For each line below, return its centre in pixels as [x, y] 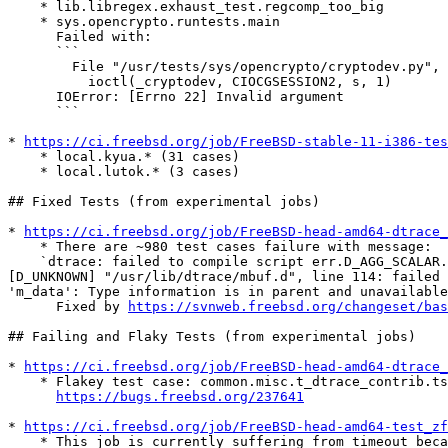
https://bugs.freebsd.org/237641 [180, 397]
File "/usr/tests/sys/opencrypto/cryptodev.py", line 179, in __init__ [40, 67]
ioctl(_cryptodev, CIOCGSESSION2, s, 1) [48, 82]
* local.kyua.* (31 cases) [24, 157]
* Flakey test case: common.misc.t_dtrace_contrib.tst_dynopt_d [24, 382]
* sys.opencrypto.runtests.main [24, 22]
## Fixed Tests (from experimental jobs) [164, 202]
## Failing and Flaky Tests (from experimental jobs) [212, 337]
